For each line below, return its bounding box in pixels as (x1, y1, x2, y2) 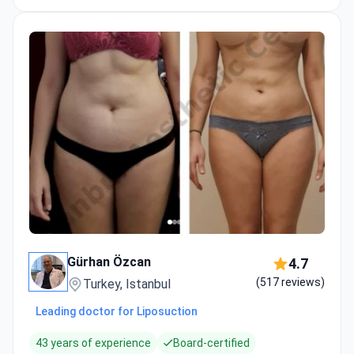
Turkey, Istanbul (83, 277, 171, 292)
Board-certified (173, 337, 250, 350)
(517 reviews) (256, 276, 325, 289)
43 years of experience (36, 337, 151, 350)
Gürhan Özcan (67, 254, 151, 270)
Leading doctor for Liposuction (36, 305, 198, 318)
